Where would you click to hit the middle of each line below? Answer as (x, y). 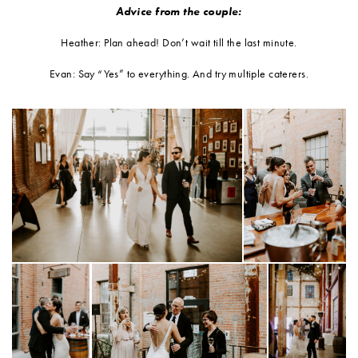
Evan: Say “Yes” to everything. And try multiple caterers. (179, 73)
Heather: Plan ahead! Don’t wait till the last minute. (179, 42)
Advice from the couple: (179, 11)
